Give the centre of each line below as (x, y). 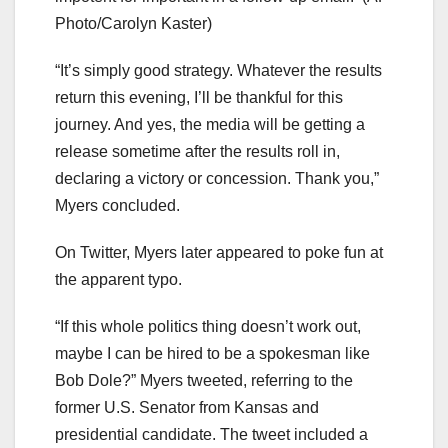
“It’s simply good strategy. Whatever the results (218, 70)
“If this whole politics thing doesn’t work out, (208, 326)
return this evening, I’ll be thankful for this (199, 97)
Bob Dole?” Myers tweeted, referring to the (204, 380)
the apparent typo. (120, 279)
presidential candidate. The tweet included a (211, 434)
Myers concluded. (117, 205)
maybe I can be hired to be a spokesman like (212, 353)
